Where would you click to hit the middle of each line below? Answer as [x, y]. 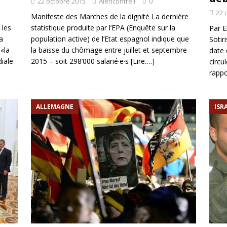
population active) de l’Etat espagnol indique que [110, 39]
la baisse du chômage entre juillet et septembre [109, 50]
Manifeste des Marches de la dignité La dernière [109, 16]
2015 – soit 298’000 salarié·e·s [81, 61]
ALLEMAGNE [54, 107]
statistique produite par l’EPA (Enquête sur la [103, 28]
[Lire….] [142, 61]
